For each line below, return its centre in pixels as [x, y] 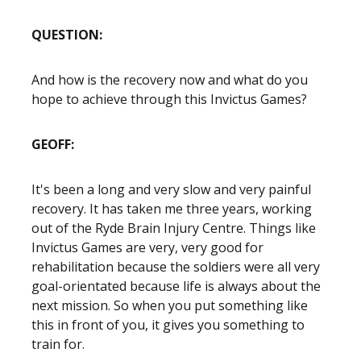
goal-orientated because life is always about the [176, 286]
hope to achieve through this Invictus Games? [169, 99]
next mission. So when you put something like [170, 305]
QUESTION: [67, 35]
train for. [58, 344]
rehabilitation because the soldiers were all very [176, 267]
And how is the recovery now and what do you [170, 80]
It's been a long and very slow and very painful [171, 189]
